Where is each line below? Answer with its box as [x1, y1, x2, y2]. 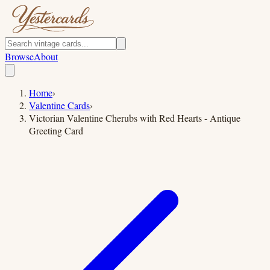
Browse [5, 50, 34, 63]
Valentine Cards [29, 99, 90, 111]
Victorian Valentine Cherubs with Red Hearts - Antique [29, 111, 240, 124]
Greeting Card [29, 124, 83, 137]
